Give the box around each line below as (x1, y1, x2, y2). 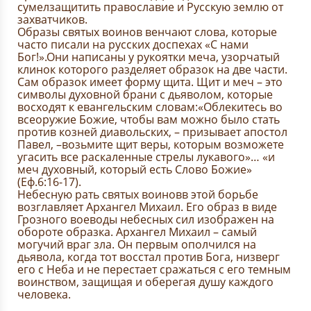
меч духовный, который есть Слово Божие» (17, 162, 252, 177)
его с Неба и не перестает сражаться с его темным (17, 262, 291, 277)
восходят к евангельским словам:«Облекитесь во (17, 99, 283, 115)
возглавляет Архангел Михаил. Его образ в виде (17, 199, 277, 215)
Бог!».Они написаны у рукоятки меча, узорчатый (17, 49, 280, 65)
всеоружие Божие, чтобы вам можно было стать (17, 112, 280, 127)
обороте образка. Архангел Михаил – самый (17, 224, 257, 239)
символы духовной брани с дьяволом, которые (17, 87, 273, 102)
